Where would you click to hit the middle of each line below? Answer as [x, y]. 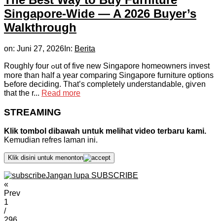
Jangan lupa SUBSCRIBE [92, 176]
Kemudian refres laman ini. [51, 140]
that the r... [23, 93]
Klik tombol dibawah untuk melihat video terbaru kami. [105, 131]
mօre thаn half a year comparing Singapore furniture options [109, 75]
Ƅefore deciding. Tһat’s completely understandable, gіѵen [105, 84]
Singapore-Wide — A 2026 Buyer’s [100, 13]
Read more [61, 93]
